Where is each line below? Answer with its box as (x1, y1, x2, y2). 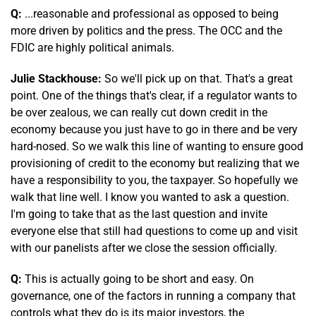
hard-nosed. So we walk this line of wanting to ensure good (11, 139, 303, 153)
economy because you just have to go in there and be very (11, 122, 298, 136)
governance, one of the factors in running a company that (11, 288, 296, 303)
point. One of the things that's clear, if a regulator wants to (11, 88, 297, 102)
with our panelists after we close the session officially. (11, 241, 277, 255)
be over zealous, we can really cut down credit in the (11, 105, 267, 119)
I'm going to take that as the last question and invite (11, 207, 267, 221)
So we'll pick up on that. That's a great (102, 71, 293, 85)
